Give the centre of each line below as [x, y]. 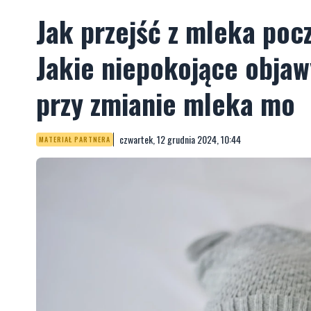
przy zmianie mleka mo [166, 103]
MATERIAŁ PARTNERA [75, 139]
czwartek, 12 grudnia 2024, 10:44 [180, 139]
